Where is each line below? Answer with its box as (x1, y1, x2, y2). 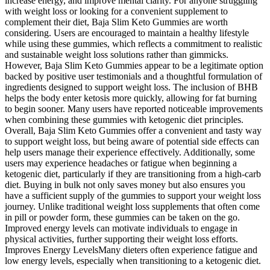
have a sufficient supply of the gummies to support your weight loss (5, 190, 261, 201)
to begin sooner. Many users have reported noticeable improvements (5, 104, 263, 115)
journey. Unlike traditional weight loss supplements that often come (5, 201, 260, 212)
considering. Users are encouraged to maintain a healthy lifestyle (5, 28, 249, 39)
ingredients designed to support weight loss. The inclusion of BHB (5, 82, 258, 93)
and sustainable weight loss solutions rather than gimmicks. (5, 49, 228, 60)
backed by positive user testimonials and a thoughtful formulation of (5, 71, 262, 82)
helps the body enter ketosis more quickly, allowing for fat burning (5, 93, 257, 104)
